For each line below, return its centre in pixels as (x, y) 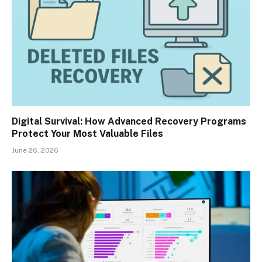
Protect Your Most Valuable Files (87, 133)
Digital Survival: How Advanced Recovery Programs (129, 121)
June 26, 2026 (35, 150)
